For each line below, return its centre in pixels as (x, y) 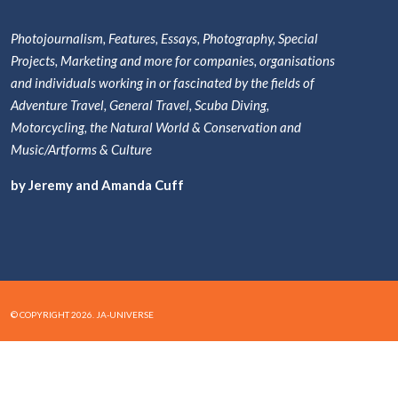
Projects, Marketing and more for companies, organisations (173, 60)
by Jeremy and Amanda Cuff (97, 185)
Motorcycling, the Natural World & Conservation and (156, 127)
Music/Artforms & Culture (81, 149)
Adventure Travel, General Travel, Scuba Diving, (140, 105)
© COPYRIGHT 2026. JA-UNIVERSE (82, 314)
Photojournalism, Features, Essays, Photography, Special (164, 38)
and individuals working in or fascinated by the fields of (163, 83)
